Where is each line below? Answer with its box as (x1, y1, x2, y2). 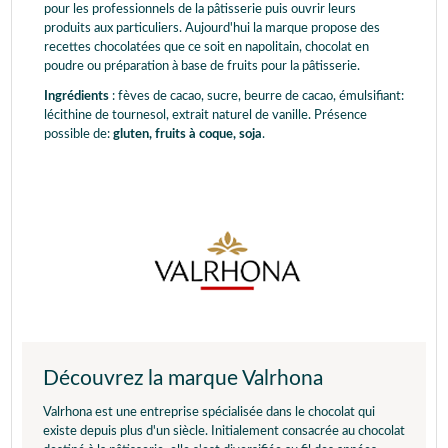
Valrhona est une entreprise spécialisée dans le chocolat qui (43, 405, 375, 419)
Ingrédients (44, 89, 112, 103)
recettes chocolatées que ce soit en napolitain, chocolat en (44, 40, 369, 54)
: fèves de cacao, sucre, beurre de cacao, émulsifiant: (112, 89, 404, 103)
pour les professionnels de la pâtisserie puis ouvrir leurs (44, 2, 356, 16)
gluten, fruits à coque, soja (113, 127, 262, 141)
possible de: (44, 127, 113, 141)
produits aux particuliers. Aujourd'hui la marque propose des (44, 21, 380, 35)
